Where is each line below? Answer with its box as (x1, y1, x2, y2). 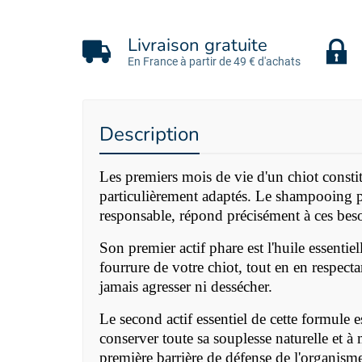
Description (99, 121, 200, 149)
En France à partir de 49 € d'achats (128, 55, 301, 69)
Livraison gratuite (128, 33, 267, 58)
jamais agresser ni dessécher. (99, 278, 272, 296)
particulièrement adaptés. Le (99, 187, 276, 205)
